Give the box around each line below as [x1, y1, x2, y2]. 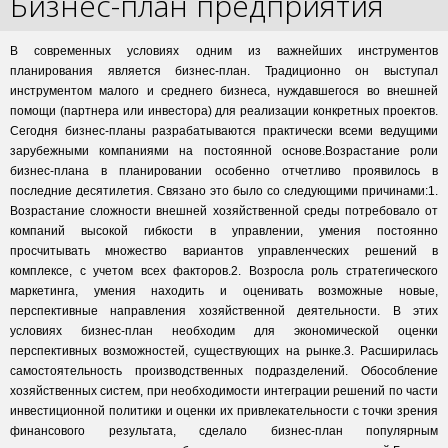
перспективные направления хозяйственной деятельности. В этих [10, 304, 438, 318]
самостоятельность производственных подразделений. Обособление [10, 364, 438, 378]
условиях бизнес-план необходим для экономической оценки [10, 324, 438, 338]
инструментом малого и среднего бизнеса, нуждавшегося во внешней [10, 84, 438, 98]
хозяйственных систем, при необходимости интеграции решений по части [10, 384, 438, 398]
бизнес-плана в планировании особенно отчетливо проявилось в [10, 164, 438, 178]
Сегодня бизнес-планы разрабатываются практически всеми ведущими [10, 124, 438, 138]
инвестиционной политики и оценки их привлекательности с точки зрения [10, 404, 438, 418]
